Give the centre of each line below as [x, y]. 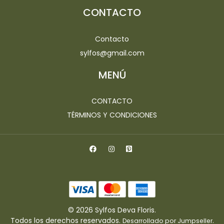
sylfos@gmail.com [112, 53]
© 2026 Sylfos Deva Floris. [112, 210]
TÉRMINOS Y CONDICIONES [112, 115]
